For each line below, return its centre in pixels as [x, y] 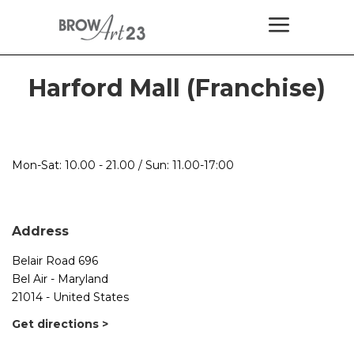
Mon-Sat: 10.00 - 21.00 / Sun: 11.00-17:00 [123, 165]
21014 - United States [70, 297]
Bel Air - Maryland [60, 279]
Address [40, 231]
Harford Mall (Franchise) [177, 88]
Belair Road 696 [55, 261]
